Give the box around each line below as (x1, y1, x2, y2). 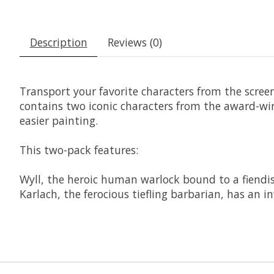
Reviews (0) (107, 35, 162, 50)
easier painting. (20, 113, 98, 128)
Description (29, 35, 87, 50)
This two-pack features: (20, 143, 138, 158)
